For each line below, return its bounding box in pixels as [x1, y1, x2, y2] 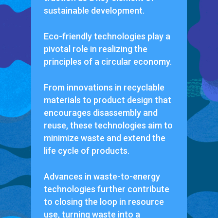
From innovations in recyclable [43, 82, 164, 92]
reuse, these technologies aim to [43, 120, 173, 130]
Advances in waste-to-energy [43, 171, 160, 182]
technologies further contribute [43, 183, 169, 194]
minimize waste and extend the [43, 132, 165, 143]
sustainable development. [43, 5, 145, 16]
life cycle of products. [43, 145, 129, 156]
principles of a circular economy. [43, 56, 172, 67]
